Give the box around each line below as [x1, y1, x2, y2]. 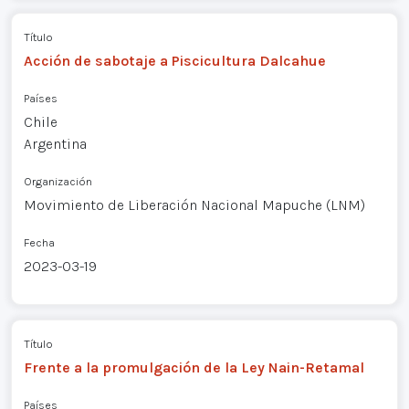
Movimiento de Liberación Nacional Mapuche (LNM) [23, 195, 365, 214]
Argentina [23, 134, 87, 152]
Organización [23, 173, 92, 188]
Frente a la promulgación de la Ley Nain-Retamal [23, 358, 364, 376]
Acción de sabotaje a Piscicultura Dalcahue [23, 51, 326, 69]
